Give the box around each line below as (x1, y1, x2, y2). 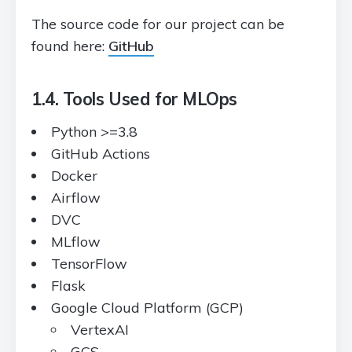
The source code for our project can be (31, 15, 284, 33)
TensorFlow (51, 255, 127, 273)
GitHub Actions (51, 145, 150, 163)
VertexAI (71, 321, 129, 339)
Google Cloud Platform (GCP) (51, 299, 244, 317)
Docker (51, 167, 97, 185)
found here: (31, 37, 108, 55)
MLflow (51, 233, 101, 251)
